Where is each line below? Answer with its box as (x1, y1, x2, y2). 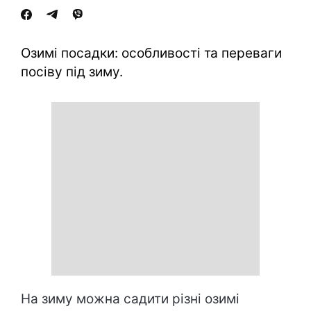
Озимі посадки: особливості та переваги (21, 45, 282, 61)
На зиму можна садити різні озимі (21, 291, 239, 307)
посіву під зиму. (21, 64, 123, 80)
